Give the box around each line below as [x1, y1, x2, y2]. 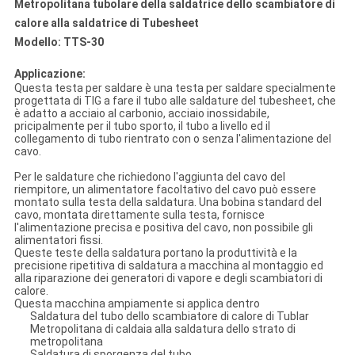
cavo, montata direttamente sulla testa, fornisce [13, 208, 265, 222]
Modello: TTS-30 [13, 36, 104, 49]
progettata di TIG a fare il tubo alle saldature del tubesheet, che [13, 94, 336, 108]
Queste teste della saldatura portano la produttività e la [13, 246, 297, 260]
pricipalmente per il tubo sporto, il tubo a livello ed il [13, 120, 270, 133]
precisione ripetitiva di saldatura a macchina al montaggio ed [13, 259, 323, 273]
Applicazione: [13, 67, 86, 81]
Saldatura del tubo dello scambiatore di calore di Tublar [29, 310, 309, 323]
